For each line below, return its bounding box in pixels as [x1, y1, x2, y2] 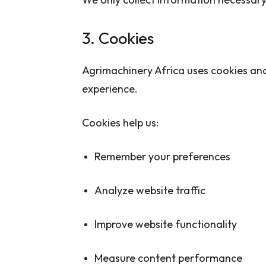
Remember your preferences [94, 149, 230, 163]
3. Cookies [82, 27, 154, 48]
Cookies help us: [82, 115, 159, 129]
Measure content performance [94, 251, 242, 265]
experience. [82, 81, 138, 96]
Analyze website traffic [94, 183, 205, 197]
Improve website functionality [94, 217, 237, 231]
